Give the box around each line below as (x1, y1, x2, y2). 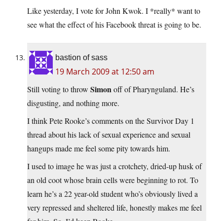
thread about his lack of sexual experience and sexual (27, 129, 190, 140)
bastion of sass (55, 53, 108, 62)
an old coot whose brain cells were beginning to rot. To (27, 175, 198, 185)
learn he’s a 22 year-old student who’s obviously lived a (27, 188, 198, 199)
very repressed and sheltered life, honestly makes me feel (27, 202, 202, 213)
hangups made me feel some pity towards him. (27, 143, 170, 154)
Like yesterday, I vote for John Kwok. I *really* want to (27, 5, 200, 16)
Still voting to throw (27, 84, 90, 95)
